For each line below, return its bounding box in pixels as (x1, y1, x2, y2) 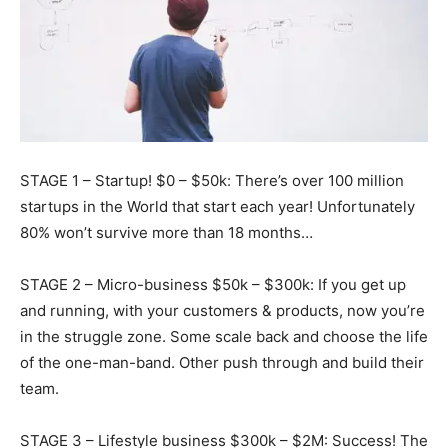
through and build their (262, 353, 424, 373)
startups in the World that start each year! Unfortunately (20, 197, 415, 217)
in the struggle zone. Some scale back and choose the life (20, 327, 428, 347)
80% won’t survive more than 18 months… (20, 223, 313, 243)
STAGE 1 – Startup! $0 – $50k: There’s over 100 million (20, 171, 404, 191)
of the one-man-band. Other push (20, 353, 262, 373)
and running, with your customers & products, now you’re (20, 301, 425, 321)
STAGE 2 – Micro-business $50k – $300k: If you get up (20, 275, 406, 295)
